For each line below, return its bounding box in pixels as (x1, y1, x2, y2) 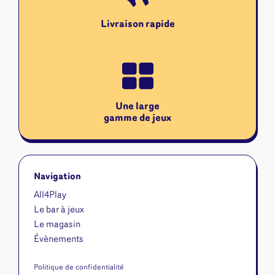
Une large (115, 102, 160, 112)
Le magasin (33, 220, 80, 230)
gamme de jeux (104, 114, 171, 124)
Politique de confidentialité (33, 264, 124, 272)
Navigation (33, 172, 81, 182)
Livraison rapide (100, 20, 175, 30)
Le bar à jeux (33, 206, 84, 215)
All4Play (33, 191, 66, 201)
